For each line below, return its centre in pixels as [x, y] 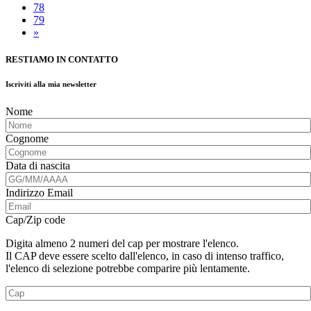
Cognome [27, 138]
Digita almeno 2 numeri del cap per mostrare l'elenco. [122, 243]
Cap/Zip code [35, 219]
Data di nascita [38, 165]
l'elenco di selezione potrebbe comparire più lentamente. [128, 268]
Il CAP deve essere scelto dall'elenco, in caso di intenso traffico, [145, 255]
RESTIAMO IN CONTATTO [62, 59]
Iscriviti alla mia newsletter [51, 84]
